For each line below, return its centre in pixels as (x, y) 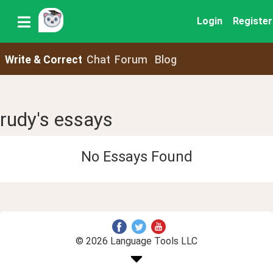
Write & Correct (43, 59)
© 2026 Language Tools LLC (136, 241)
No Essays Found (136, 156)
